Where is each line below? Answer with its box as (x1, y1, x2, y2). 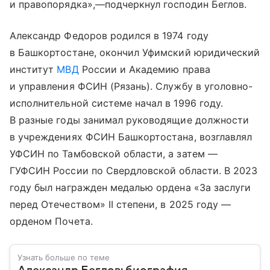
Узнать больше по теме (17, 253, 110, 263)
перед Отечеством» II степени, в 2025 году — (10, 198, 231, 211)
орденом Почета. (10, 215, 93, 228)
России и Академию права (78, 63, 210, 76)
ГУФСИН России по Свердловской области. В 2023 (10, 165, 258, 177)
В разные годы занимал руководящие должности (10, 114, 250, 127)
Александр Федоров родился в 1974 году (10, 30, 209, 42)
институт (10, 63, 57, 76)
